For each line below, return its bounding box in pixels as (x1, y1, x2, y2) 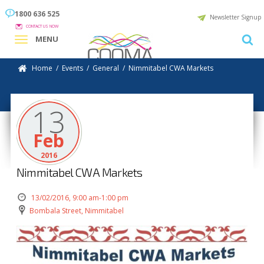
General (93, 63, 120, 73)
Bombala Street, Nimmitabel (27, 206, 124, 216)
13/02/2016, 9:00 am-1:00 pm (29, 192, 128, 203)
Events (62, 63, 84, 73)
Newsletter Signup (210, 12, 261, 21)
